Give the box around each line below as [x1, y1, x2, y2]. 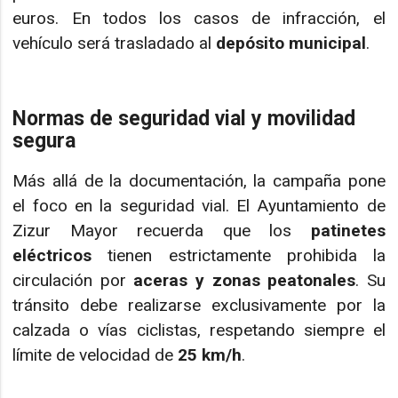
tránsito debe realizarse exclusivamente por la [12, 294, 386, 315]
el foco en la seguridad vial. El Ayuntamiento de [12, 195, 386, 216]
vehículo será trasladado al [12, 32, 217, 53]
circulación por [12, 269, 134, 291]
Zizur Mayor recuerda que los [12, 219, 311, 241]
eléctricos [12, 244, 92, 266]
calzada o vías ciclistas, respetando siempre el [12, 319, 386, 340]
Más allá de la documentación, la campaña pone [12, 170, 386, 191]
